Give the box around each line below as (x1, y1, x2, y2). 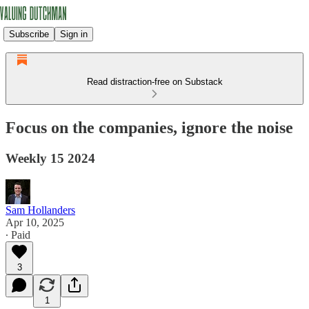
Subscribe (9, 28, 49, 39)
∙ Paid (6, 228, 30, 241)
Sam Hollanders (6, 203, 75, 216)
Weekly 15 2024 (6, 150, 95, 166)
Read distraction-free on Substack (86, 77, 223, 87)
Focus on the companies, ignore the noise (6, 118, 293, 137)
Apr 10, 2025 (6, 216, 64, 228)
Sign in (60, 28, 88, 39)
